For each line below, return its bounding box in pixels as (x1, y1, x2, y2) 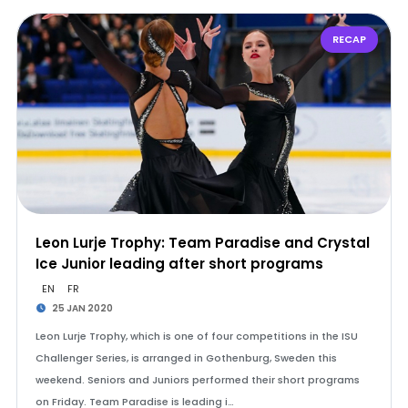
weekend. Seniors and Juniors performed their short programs (35, 372, 360, 387)
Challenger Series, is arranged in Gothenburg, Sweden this (35, 351, 337, 365)
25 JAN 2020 (50, 301, 114, 315)
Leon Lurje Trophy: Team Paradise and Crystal (35, 233, 370, 252)
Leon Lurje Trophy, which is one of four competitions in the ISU (35, 329, 358, 343)
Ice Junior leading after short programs (35, 254, 323, 273)
